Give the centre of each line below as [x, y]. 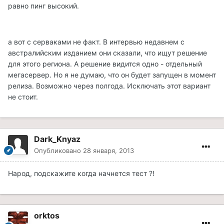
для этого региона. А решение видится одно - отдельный [105, 64]
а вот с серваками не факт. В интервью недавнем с [96, 42]
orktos [47, 216]
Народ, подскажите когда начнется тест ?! [81, 173]
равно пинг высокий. [43, 6]
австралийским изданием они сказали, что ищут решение [107, 53]
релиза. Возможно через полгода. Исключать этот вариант [109, 86]
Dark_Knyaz [57, 139]
